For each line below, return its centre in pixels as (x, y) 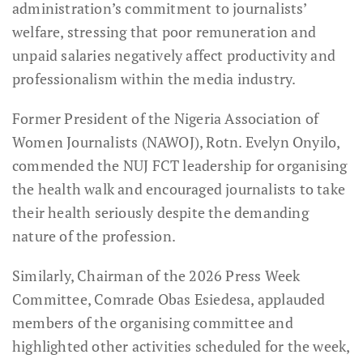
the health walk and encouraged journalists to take (179, 189)
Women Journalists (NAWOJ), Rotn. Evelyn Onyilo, (176, 142)
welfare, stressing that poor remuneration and (164, 32)
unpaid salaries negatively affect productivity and (174, 55)
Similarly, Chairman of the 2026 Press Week (156, 275)
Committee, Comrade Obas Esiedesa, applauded (169, 299)
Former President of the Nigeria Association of (166, 118)
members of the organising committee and (153, 322)
